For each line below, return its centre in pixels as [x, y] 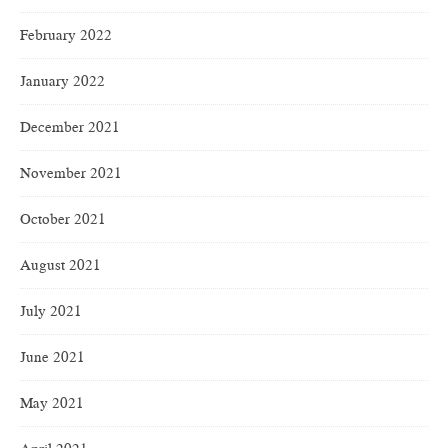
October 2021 [63, 219]
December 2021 [70, 127]
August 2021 [60, 265]
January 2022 [62, 81]
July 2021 [51, 311]
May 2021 [52, 403]
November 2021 [71, 173]
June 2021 [52, 357]
